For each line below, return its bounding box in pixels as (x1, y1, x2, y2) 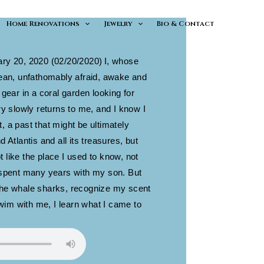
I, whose (104, 56, 139, 66)
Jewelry (103, 19, 133, 28)
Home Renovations (6, 19, 80, 28)
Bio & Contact (157, 19, 214, 28)
